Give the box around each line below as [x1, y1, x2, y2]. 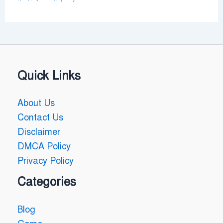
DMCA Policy [17, 141, 71, 152]
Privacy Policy [17, 155, 74, 167]
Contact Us [17, 112, 63, 123]
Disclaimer [17, 126, 60, 138]
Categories [17, 174, 76, 190]
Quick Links [17, 68, 81, 83]
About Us [17, 98, 55, 109]
